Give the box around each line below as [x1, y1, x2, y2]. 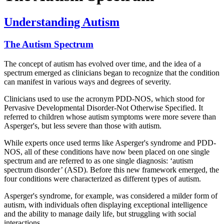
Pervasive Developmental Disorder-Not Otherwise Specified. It [4, 103, 203, 112]
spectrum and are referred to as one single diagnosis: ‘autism [4, 156, 193, 165]
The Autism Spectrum [4, 39, 93, 50]
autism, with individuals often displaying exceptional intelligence [4, 200, 207, 209]
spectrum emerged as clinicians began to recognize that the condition [4, 68, 219, 77]
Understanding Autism [4, 15, 119, 29]
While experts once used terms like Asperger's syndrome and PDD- [4, 138, 216, 147]
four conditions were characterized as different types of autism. [4, 174, 201, 183]
